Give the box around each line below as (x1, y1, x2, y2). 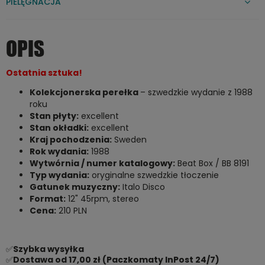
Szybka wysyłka (13, 243, 84, 255)
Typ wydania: (30, 169, 89, 181)
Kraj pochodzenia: (30, 133, 112, 146)
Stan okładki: (30, 121, 89, 134)
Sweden (112, 133, 147, 146)
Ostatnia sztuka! (6, 66, 82, 79)
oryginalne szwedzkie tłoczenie (89, 169, 219, 181)
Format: (30, 192, 66, 205)
